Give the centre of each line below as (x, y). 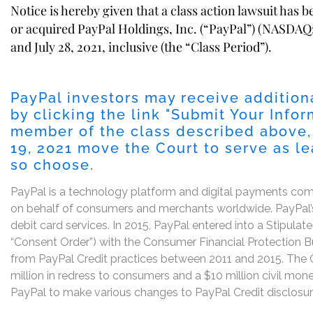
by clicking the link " (91, 114)
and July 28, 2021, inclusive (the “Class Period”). (141, 46)
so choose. (52, 165)
